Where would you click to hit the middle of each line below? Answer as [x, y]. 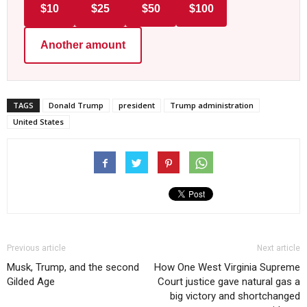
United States [38, 122]
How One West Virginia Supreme [227, 268]
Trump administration [212, 106]
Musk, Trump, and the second [73, 268]
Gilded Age [31, 282]
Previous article [36, 248]
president [137, 106]
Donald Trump [76, 106]
